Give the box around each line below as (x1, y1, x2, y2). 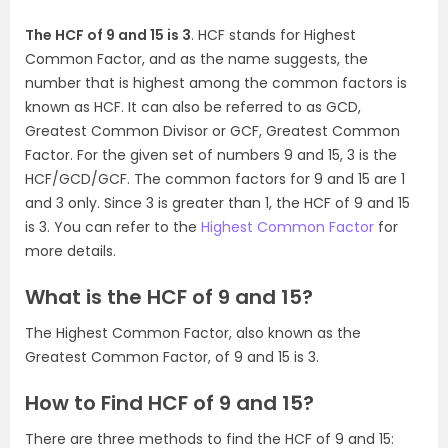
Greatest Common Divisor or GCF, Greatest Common (25, 121, 400, 141)
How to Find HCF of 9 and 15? (25, 389, 314, 417)
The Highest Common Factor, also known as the (25, 323, 361, 343)
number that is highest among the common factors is (25, 73, 407, 93)
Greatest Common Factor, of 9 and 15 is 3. (25, 347, 323, 367)
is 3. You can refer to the (25, 217, 201, 237)
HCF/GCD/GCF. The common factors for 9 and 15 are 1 (25, 169, 405, 189)
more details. (25, 241, 116, 261)
